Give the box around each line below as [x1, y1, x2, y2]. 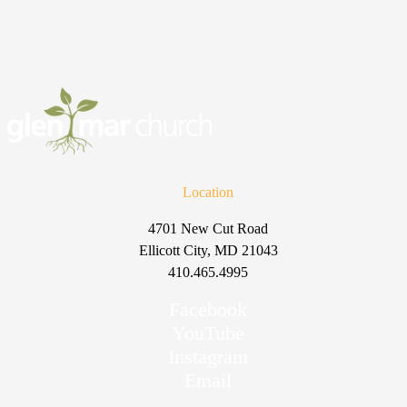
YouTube [172, 321, 245, 344]
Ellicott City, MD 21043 [138, 242, 278, 258]
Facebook [169, 297, 248, 321]
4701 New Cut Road [148, 220, 269, 236]
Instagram [168, 344, 249, 368]
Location [183, 184, 234, 200]
